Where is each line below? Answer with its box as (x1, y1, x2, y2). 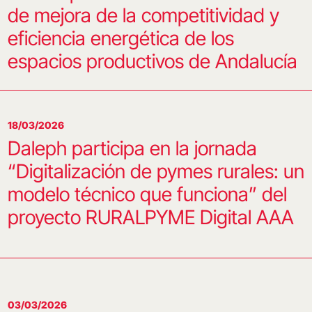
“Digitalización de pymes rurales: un (7, 159, 304, 183)
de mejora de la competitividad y (7, 3, 279, 27)
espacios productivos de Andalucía (7, 49, 297, 73)
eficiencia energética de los (7, 26, 234, 50)
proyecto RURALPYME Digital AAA (7, 205, 294, 229)
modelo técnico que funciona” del (7, 182, 287, 206)
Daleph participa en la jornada (7, 136, 257, 160)
